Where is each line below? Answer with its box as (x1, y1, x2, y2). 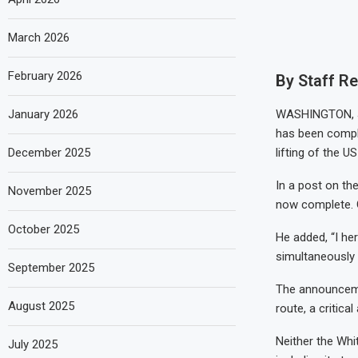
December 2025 (8, 145, 90, 160)
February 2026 (8, 68, 82, 83)
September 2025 (8, 260, 94, 275)
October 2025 (8, 221, 79, 237)
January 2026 (8, 106, 78, 121)
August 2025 (8, 298, 74, 313)
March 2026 (8, 30, 70, 45)
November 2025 (8, 183, 91, 198)
